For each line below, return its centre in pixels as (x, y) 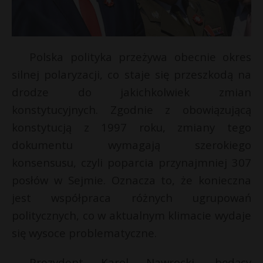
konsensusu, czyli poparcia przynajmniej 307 (131, 163)
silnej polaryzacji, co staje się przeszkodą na (131, 75)
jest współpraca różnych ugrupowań (131, 198)
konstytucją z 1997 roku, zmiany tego (131, 127)
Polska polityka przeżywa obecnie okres (140, 57)
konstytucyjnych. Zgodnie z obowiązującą (131, 110)
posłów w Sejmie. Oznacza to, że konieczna (131, 180)
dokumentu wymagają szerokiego (131, 145)
